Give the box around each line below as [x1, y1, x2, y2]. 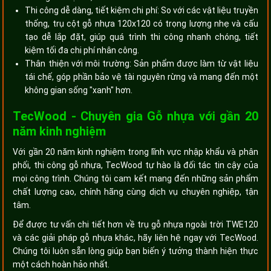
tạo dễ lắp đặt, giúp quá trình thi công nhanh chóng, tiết [25, 31, 258, 42]
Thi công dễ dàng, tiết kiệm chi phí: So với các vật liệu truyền [25, 5, 258, 15]
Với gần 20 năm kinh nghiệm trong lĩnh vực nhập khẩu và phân [13, 146, 258, 157]
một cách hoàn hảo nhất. [13, 259, 110, 269]
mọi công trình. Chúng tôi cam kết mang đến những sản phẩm [13, 173, 258, 183]
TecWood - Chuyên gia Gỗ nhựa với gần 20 [13, 108, 258, 123]
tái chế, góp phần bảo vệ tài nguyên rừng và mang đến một [25, 71, 258, 82]
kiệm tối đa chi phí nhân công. [25, 45, 140, 55]
